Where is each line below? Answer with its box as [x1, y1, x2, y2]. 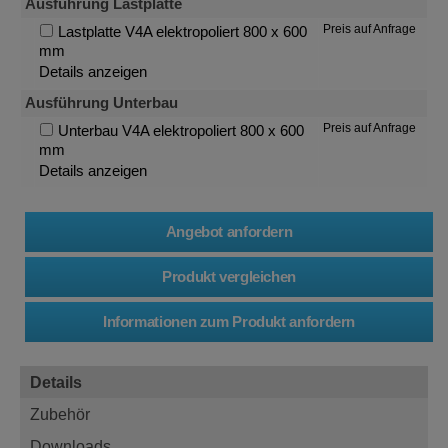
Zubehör [30, 404, 90, 423]
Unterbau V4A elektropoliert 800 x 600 [57, 122, 304, 139]
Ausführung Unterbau [25, 94, 179, 111]
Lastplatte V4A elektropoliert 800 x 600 [57, 23, 307, 40]
